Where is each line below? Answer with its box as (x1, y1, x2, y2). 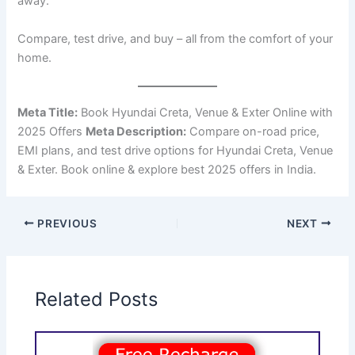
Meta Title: (17, 105, 78, 120)
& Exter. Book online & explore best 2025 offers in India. (17, 162, 317, 177)
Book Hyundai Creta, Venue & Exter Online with (78, 105, 334, 120)
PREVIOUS (34, 216, 97, 230)
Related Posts (35, 288, 158, 311)
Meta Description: (86, 124, 187, 139)
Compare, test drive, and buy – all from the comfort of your (17, 31, 334, 46)
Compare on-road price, (186, 124, 320, 139)
